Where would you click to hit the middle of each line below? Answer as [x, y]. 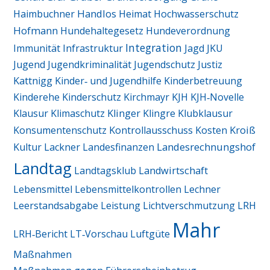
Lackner [62, 147]
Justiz [210, 65]
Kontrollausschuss [151, 130]
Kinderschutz [92, 97]
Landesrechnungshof [206, 147]
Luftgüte [150, 234]
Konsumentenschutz [60, 130]
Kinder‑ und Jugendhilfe [108, 81]
